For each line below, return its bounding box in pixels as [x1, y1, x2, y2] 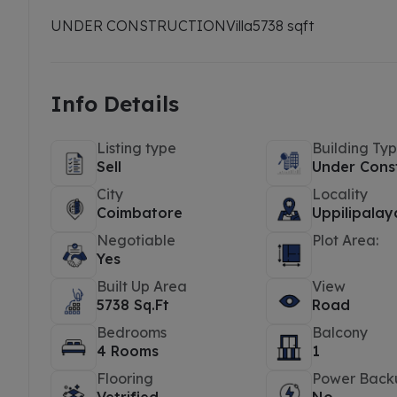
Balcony [312, 323, 369, 341]
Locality [312, 185, 369, 203]
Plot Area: [312, 231, 379, 249]
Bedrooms [97, 323, 167, 341]
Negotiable [97, 231, 175, 249]
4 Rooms [97, 342, 159, 360]
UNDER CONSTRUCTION [51, 17, 226, 35]
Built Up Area [97, 277, 187, 295]
